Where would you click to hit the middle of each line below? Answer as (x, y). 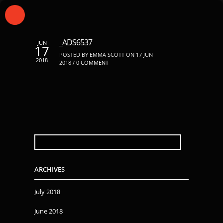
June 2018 (49, 211)
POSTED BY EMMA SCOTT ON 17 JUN (106, 55)
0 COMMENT (92, 62)
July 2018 (47, 192)
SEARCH (45, 137)
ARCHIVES (50, 169)
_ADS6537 (76, 42)
